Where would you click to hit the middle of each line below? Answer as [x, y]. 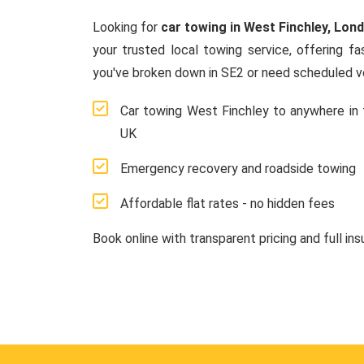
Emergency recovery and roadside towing [238, 169]
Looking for [127, 27]
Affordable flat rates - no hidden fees [227, 204]
